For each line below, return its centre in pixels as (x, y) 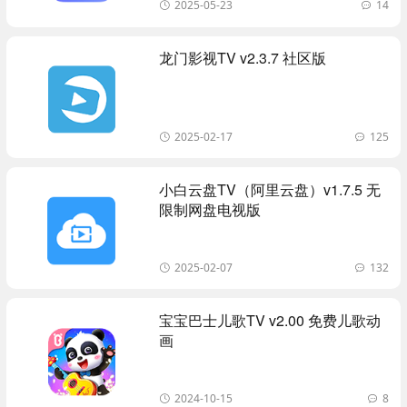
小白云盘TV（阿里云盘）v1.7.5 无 (270, 189)
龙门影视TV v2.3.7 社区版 (243, 58)
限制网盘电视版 (210, 209)
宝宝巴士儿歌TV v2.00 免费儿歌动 (270, 320)
